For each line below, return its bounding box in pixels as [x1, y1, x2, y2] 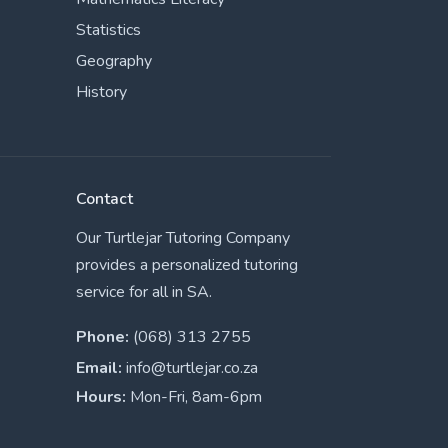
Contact [76, 188, 133, 210]
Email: [76, 357, 122, 379]
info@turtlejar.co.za [126, 357, 258, 379]
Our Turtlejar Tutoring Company [76, 227, 290, 249]
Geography [76, 50, 152, 72]
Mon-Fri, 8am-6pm [126, 386, 262, 408]
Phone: [76, 326, 129, 348]
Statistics [76, 19, 141, 41]
